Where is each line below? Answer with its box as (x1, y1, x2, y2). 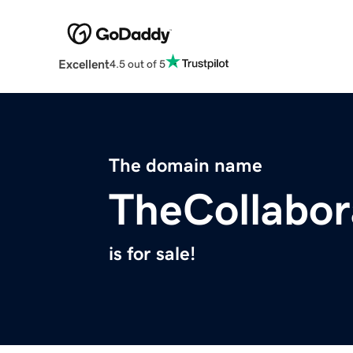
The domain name (109, 156, 262, 176)
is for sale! (109, 244, 195, 264)
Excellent (58, 58, 110, 71)
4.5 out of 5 (109, 58, 165, 69)
